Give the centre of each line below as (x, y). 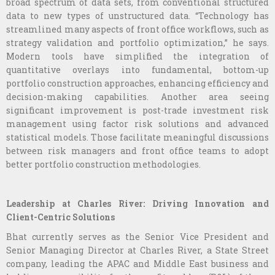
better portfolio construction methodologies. (103, 164)
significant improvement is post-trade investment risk (137, 110)
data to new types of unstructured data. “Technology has (137, 15)
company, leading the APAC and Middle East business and (137, 263)
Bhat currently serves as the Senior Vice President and (137, 236)
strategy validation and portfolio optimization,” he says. (137, 42)
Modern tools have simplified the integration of (137, 56)
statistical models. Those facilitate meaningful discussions (137, 137)
